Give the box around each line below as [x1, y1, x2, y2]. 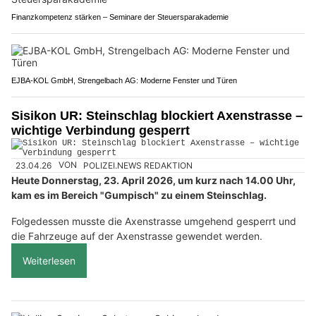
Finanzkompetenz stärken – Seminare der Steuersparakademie [11, 13, 229, 22]
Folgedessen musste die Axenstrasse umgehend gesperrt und [11, 214, 296, 227]
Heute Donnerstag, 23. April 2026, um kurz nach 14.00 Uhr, [11, 174, 296, 186]
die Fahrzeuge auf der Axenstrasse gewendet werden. [11, 229, 262, 242]
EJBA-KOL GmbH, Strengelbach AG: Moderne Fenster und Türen [11, 76, 237, 85]
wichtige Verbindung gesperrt [11, 123, 190, 138]
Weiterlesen [23, 254, 75, 267]
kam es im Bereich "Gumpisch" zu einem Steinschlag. [11, 188, 267, 201]
